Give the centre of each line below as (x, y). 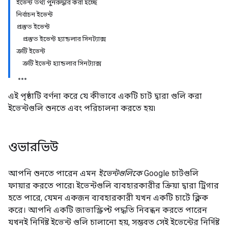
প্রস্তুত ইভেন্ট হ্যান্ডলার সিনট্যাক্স (64, 39)
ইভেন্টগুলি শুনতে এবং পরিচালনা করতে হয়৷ (82, 108)
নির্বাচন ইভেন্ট (35, 15)
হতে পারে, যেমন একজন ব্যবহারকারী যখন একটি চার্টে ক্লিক (108, 198)
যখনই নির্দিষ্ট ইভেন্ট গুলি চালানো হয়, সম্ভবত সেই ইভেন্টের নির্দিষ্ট (114, 222)
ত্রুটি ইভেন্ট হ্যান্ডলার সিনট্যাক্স (62, 63)
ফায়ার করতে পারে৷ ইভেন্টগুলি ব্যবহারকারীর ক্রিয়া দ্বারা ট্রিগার (113, 186)
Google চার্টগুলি (170, 173)
